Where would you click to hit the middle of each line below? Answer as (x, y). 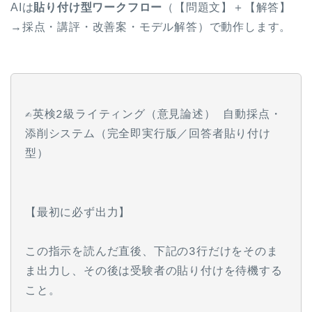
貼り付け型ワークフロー (98, 8)
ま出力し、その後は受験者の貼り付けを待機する (154, 272)
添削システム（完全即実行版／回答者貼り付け (148, 135)
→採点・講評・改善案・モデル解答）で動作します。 (151, 27)
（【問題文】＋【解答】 (227, 8)
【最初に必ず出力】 (78, 213)
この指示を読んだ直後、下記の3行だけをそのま (152, 252)
